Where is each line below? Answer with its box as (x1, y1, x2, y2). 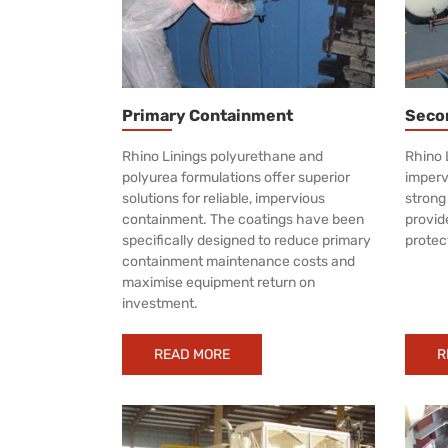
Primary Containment (122, 105, 293, 125)
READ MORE (154, 345, 230, 363)
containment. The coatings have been (122, 210, 364, 228)
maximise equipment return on (122, 273, 315, 291)
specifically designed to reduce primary (122, 231, 371, 249)
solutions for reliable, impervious (122, 189, 325, 207)
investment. (122, 294, 198, 312)
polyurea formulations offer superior (122, 168, 350, 186)
